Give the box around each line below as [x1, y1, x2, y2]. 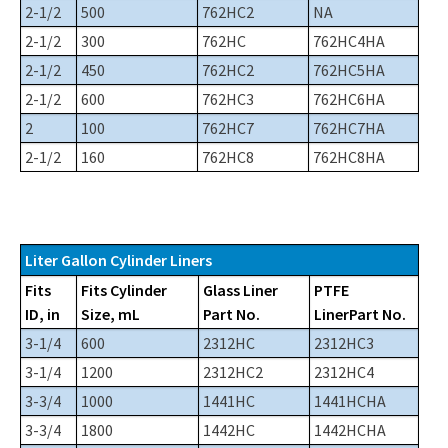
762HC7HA [313, 117, 385, 138]
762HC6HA [313, 88, 385, 109]
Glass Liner [203, 279, 278, 300]
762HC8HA [313, 146, 385, 167]
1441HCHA [314, 390, 386, 411]
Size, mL [81, 303, 140, 324]
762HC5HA [313, 59, 385, 80]
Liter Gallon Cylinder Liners [25, 249, 212, 270]
